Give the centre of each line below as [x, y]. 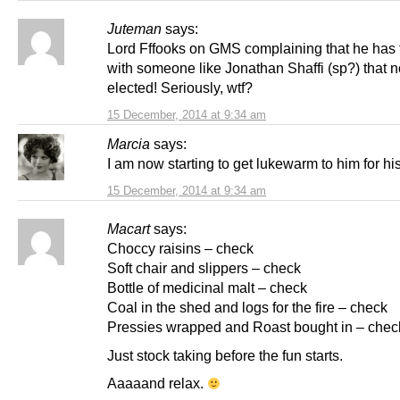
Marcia [129, 144]
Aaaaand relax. [157, 383]
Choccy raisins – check [180, 249]
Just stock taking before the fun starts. [225, 355]
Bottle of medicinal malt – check [207, 288]
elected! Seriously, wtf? [180, 88]
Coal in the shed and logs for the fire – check [247, 308]
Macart [129, 229]
